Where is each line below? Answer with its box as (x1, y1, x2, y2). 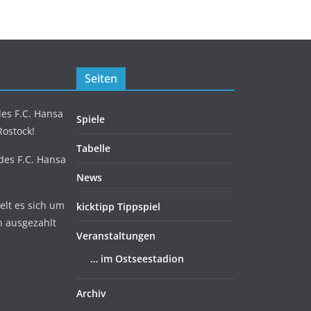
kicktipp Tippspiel (76, 200, 160, 213)
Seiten (85, 71, 117, 86)
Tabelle (76, 142, 110, 155)
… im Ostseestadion (90, 252, 184, 265)
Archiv (76, 287, 106, 300)
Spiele (76, 112, 105, 126)
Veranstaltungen (76, 229, 155, 242)
